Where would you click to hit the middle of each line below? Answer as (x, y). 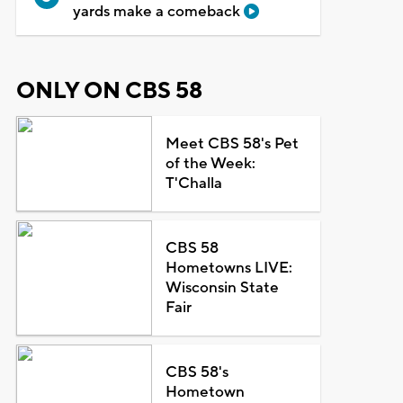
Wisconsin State (223, 287)
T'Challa (194, 183)
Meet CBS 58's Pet (233, 143)
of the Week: (211, 163)
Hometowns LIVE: (229, 268)
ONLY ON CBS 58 (109, 90)
